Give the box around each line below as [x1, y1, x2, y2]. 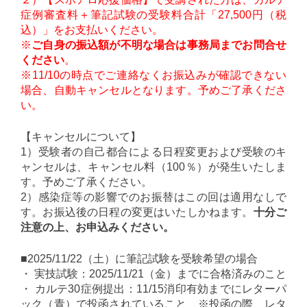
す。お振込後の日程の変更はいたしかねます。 [21, 206, 254, 218]
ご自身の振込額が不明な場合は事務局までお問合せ [32, 39, 287, 51]
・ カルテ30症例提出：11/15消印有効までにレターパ [21, 283, 286, 295]
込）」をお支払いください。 [21, 24, 163, 36]
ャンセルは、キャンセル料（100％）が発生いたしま [21, 161, 286, 173]
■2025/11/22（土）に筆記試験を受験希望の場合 [21, 253, 258, 265]
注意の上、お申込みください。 [21, 221, 174, 233]
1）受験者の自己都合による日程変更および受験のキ [21, 146, 286, 158]
